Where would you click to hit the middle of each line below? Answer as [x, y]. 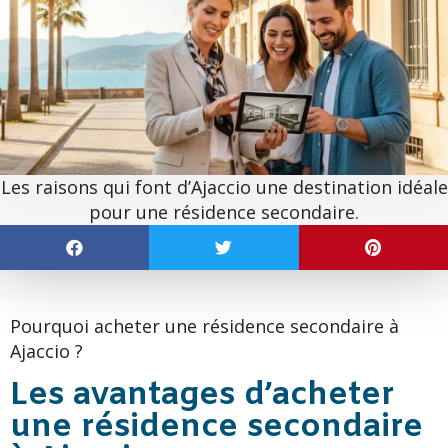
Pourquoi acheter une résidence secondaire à [204, 325]
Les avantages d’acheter [202, 395]
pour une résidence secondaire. [224, 211]
